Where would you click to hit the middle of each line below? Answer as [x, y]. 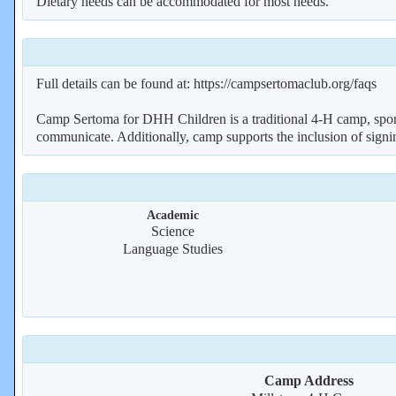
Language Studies [173, 249]
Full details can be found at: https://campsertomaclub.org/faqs [206, 84]
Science [173, 231]
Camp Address [308, 381]
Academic [173, 215]
